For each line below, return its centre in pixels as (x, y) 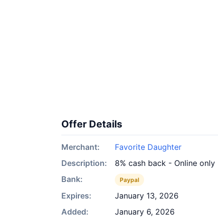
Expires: (76, 196)
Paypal (129, 180)
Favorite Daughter (148, 147)
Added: (75, 212)
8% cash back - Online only (165, 163)
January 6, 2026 (145, 212)
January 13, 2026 (147, 196)
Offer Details (92, 124)
